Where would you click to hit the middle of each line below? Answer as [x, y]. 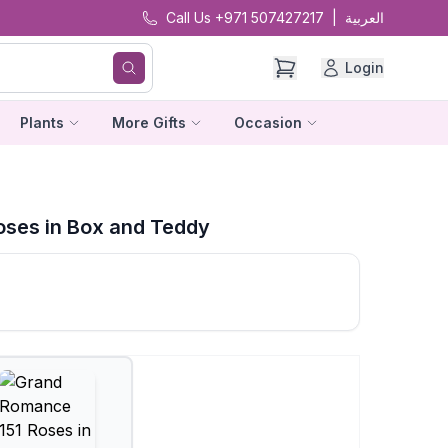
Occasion [267, 122]
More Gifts [148, 122]
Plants [41, 122]
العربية [364, 17]
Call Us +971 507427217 [245, 17]
